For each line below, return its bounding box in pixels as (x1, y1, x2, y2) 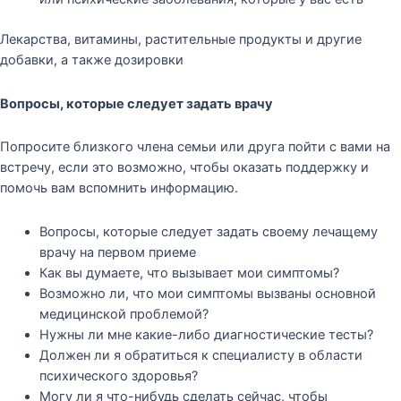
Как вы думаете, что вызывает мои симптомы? (38, 264, 339, 281)
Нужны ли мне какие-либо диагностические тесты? (38, 326, 373, 343)
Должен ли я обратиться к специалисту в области (38, 346, 363, 363)
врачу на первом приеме (38, 243, 196, 260)
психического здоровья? (38, 367, 198, 384)
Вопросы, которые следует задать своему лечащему (38, 223, 378, 240)
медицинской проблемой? (38, 305, 209, 322)
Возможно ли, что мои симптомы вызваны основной (38, 285, 376, 302)
